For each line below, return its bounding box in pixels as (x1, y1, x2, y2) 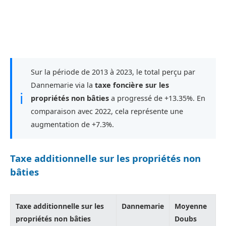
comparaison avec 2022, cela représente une (31, 106, 183, 116)
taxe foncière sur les (95, 80, 169, 90)
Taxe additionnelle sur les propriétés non (10, 151, 201, 164)
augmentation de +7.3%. (31, 119, 114, 129)
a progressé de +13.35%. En (109, 93, 205, 103)
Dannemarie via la (31, 80, 95, 90)
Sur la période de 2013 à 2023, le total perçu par (31, 67, 195, 77)
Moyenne (175, 201, 207, 211)
